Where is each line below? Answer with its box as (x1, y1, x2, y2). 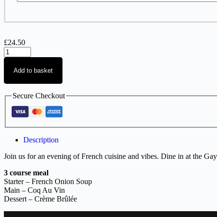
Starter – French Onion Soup (4, 177, 92, 186)
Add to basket (14, 67, 53, 75)
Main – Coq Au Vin (4, 186, 65, 194)
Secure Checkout (13, 92, 65, 100)
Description (23, 135, 59, 144)
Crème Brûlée (34, 194, 77, 203)
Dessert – (4, 194, 34, 203)
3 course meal (4, 168, 48, 177)
